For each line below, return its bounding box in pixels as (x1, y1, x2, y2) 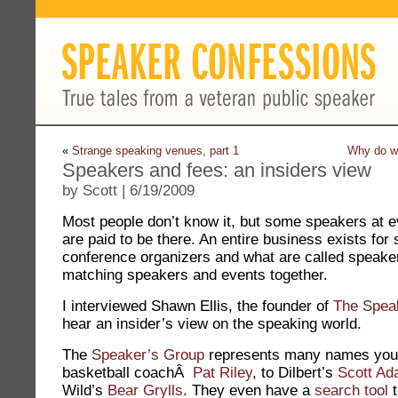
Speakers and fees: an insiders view (62, 159, 371, 181)
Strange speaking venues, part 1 (72, 144, 239, 157)
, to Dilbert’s (252, 364, 338, 381)
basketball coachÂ (62, 364, 193, 381)
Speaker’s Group (92, 346, 204, 363)
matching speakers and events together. (62, 267, 328, 283)
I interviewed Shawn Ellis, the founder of (62, 298, 333, 314)
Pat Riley (193, 364, 252, 381)
